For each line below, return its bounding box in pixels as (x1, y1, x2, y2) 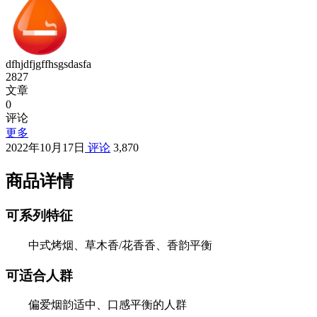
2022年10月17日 (6, 142, 85, 154)
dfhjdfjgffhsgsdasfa (6, 58, 91, 71)
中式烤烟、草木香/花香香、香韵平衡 (28, 238, 212, 251)
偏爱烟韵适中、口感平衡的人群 (28, 299, 187, 311)
